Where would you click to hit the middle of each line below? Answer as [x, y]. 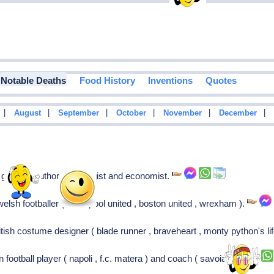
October [131, 113]
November [182, 113]
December [238, 113]
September [78, 113]
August [27, 113]
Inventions [170, 81]
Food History [107, 81]
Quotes [221, 81]
